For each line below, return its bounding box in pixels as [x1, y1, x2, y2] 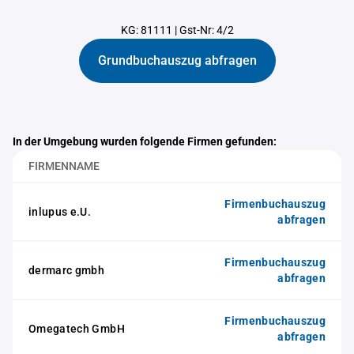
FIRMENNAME [28, 160, 100, 172]
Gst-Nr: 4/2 [179, 24, 234, 36]
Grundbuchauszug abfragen [97, 53, 257, 68]
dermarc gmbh [28, 264, 105, 277]
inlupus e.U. [28, 205, 92, 218]
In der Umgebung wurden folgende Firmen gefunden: [13, 135, 277, 148]
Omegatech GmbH [28, 322, 125, 335]
